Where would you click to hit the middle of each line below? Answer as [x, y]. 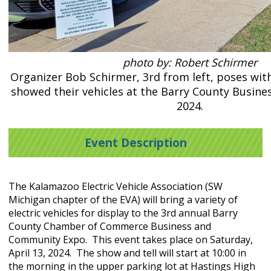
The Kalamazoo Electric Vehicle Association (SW [116, 186]
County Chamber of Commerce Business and [110, 226]
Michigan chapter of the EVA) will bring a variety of [123, 199]
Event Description [135, 143]
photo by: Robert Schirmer [190, 63]
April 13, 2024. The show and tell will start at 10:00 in [127, 253]
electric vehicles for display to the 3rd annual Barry [123, 213]
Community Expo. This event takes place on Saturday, [131, 239]
